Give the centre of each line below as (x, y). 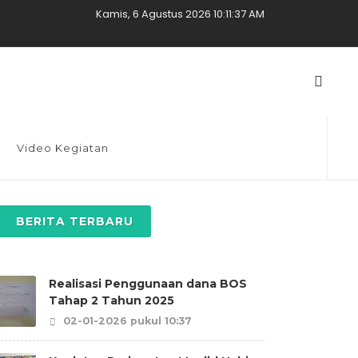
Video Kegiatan (63, 148)
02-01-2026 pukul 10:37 (126, 321)
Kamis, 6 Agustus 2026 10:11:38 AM (180, 14)
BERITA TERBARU (75, 221)
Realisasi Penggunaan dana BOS (148, 284)
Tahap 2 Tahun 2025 (111, 300)
